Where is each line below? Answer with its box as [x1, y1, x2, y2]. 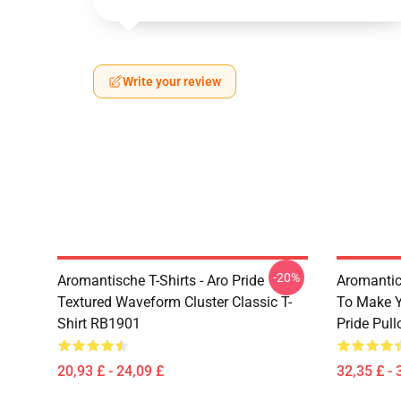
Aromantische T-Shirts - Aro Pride [57, 272, 264, 289]
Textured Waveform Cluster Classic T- [57, 294, 292, 311]
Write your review [123, 74, 221, 89]
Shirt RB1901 [57, 315, 141, 332]
